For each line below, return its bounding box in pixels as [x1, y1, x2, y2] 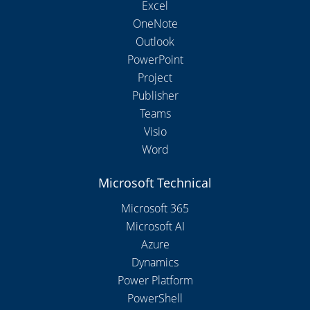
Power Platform [117, 273, 193, 289]
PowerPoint [127, 52, 183, 68]
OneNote [132, 16, 178, 32]
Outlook [136, 34, 174, 50]
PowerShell [127, 291, 183, 307]
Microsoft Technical [98, 174, 212, 192]
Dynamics [131, 255, 179, 271]
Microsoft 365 [121, 201, 189, 217]
